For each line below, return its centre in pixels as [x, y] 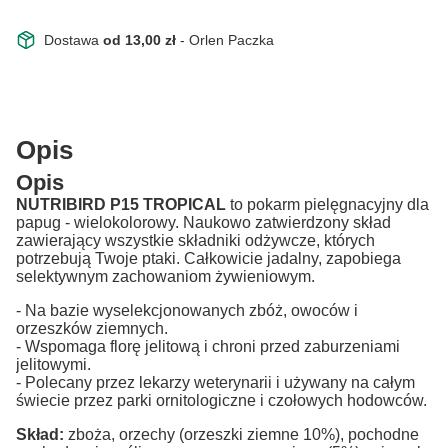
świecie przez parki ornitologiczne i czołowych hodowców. [221, 400]
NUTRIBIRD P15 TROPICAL [121, 204]
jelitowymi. [53, 364]
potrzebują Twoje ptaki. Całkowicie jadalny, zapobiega [208, 258]
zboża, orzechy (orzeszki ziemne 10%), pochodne [241, 434]
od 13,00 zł [141, 39]
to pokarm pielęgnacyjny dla [327, 204]
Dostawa [73, 39]
